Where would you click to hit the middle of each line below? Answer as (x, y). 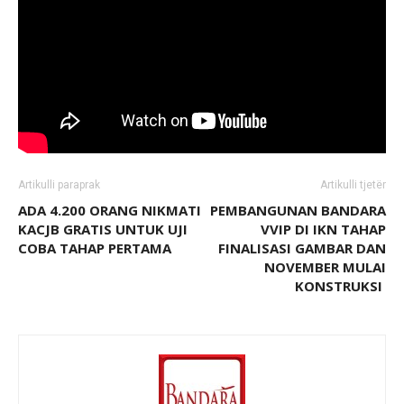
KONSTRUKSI (340, 285)
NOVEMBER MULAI (325, 266)
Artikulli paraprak (59, 184)
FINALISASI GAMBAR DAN (302, 248)
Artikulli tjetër (353, 184)
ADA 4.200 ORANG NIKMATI (110, 210)
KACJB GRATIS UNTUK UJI (103, 229)
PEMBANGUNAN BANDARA (298, 210)
